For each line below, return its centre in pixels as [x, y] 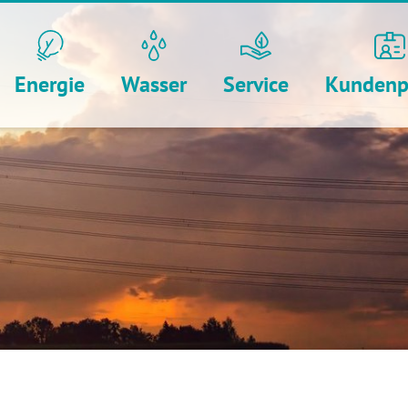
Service [256, 84]
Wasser [154, 84]
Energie [50, 84]
